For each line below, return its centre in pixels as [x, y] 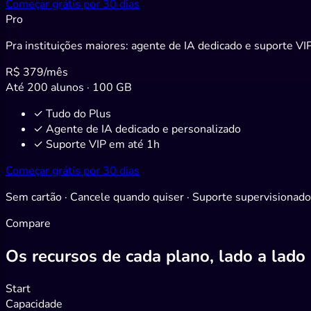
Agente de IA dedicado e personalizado [143, 129]
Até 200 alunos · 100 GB [69, 87]
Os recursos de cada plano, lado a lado [155, 256]
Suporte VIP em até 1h [103, 144]
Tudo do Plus [78, 114]
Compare [28, 223]
